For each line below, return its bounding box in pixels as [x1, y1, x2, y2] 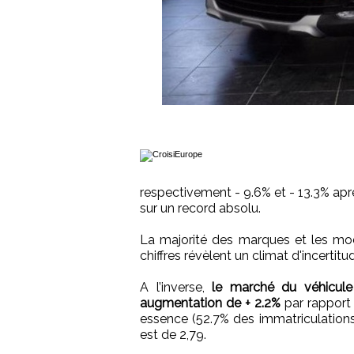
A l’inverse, [140, 280, 205, 296]
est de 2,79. [140, 327, 206, 343]
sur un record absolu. [140, 201, 261, 217]
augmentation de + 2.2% [140, 296, 284, 311]
